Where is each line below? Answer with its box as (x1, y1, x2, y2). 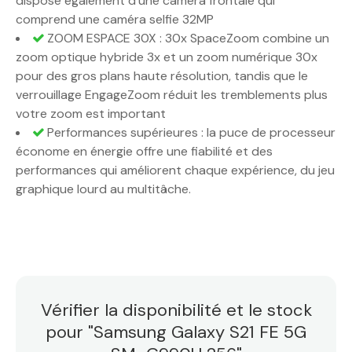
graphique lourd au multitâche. (16, 181, 191, 198)
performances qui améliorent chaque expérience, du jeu (16, 162, 335, 179)
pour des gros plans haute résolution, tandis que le (16, 68, 308, 85)
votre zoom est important (16, 105, 166, 123)
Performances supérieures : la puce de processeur (44, 124, 335, 141)
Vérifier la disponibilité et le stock (40, 299, 312, 322)
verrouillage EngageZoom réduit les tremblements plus (16, 86, 328, 104)
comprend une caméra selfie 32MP (16, 11, 214, 28)
